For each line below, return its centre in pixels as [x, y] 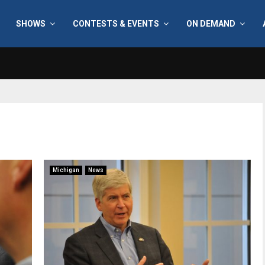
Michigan [66, 170]
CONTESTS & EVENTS [116, 24]
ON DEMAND [211, 24]
